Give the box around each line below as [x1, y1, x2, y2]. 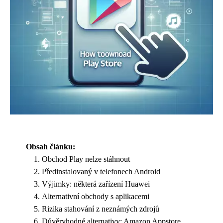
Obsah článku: [26, 142, 75, 151]
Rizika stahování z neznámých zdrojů [42, 205, 159, 213]
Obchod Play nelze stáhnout [42, 155, 130, 163]
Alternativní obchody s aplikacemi [42, 192, 149, 201]
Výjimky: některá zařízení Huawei [42, 180, 150, 188]
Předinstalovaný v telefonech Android [42, 167, 160, 176]
